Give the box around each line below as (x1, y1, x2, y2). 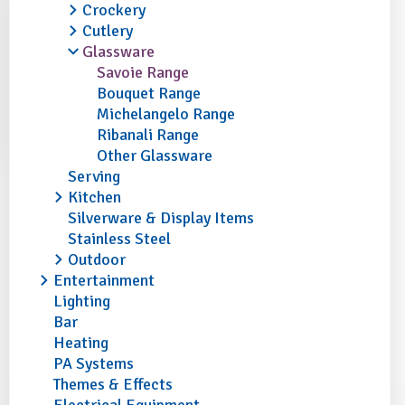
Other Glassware (96, 146, 212, 165)
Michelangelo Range (96, 104, 235, 124)
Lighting (52, 291, 110, 311)
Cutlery (81, 21, 133, 41)
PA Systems (52, 353, 134, 373)
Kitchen (67, 187, 121, 207)
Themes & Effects (52, 374, 173, 394)
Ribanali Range (96, 125, 199, 145)
